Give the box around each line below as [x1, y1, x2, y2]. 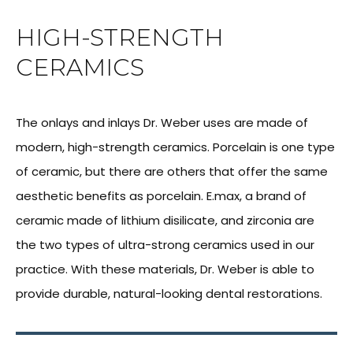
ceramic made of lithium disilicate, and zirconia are [16, 212, 314, 229]
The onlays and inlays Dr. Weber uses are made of [16, 114, 308, 132]
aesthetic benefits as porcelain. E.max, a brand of [16, 188, 307, 205]
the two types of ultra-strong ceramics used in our [16, 236, 314, 254]
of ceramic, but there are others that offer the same [16, 163, 328, 180]
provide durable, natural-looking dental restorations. [16, 285, 322, 303]
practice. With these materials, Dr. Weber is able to [16, 261, 314, 278]
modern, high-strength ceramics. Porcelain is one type [16, 139, 335, 156]
